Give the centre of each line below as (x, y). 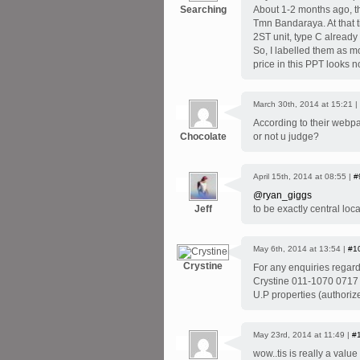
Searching (203, 10)
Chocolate (203, 137)
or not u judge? (286, 137)
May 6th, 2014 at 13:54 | (301, 249)
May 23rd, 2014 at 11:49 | (303, 335)
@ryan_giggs (282, 195)
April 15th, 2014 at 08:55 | (303, 176)
